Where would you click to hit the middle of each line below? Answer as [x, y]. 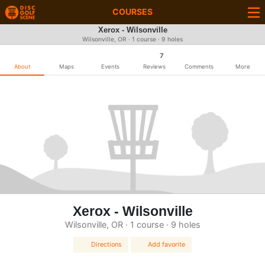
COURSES [132, 12]
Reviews [155, 67]
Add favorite [167, 245]
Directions [106, 245]
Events [111, 67]
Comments [199, 67]
